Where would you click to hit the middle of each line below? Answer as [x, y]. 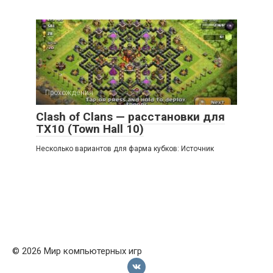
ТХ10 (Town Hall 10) [90, 129]
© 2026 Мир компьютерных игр [77, 251]
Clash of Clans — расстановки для [130, 117]
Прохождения [69, 93]
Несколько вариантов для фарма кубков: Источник [125, 149]
